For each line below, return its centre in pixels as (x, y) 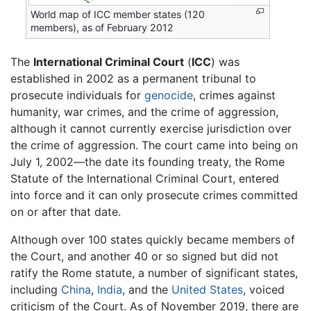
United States (207, 289)
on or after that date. (66, 212)
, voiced (264, 289)
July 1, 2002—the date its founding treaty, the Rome (148, 162)
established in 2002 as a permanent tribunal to (133, 78)
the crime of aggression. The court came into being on (154, 145)
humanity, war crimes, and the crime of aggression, (144, 112)
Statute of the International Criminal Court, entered (145, 178)
